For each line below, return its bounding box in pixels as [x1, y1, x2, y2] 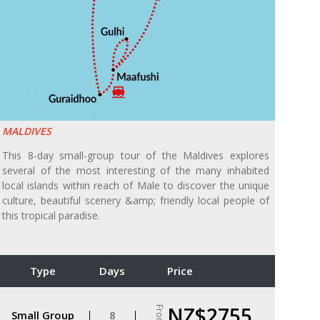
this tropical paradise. [2, 209, 100, 223]
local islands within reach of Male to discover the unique [2, 179, 269, 193]
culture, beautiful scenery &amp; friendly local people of [2, 194, 269, 208]
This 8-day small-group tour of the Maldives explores [2, 149, 269, 163]
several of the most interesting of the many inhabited [2, 164, 269, 178]
